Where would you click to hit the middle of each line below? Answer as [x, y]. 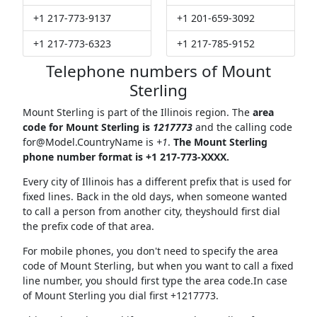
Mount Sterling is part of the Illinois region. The [137, 113]
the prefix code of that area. [88, 226]
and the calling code [242, 127]
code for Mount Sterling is [87, 127]
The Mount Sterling [220, 142]
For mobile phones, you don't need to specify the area [150, 251]
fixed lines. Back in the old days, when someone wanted [155, 197]
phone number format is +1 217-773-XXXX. [126, 157]
